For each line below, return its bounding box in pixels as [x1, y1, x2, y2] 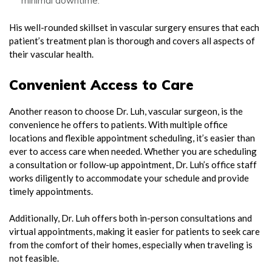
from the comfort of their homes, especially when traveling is [9, 239, 253, 251]
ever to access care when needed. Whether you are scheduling [9, 145, 257, 157]
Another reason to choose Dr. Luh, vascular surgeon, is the [9, 105, 243, 117]
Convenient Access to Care [9, 75, 194, 93]
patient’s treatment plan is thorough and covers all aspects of [9, 35, 255, 47]
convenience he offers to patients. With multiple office [9, 118, 228, 130]
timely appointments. [9, 185, 93, 197]
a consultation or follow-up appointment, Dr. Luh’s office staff [9, 158, 257, 170]
